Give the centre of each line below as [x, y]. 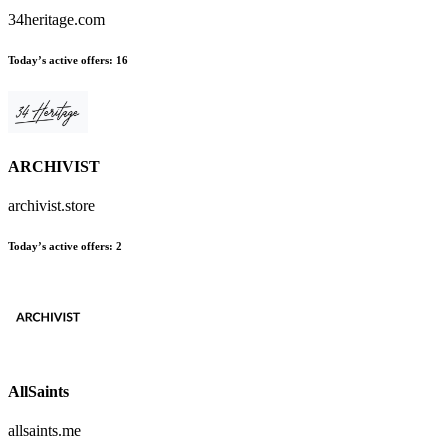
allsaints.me [44, 430]
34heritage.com [56, 19]
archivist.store [51, 206]
